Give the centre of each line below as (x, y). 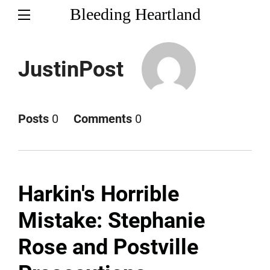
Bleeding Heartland (135, 14)
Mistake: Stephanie (111, 221)
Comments (103, 119)
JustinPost (71, 69)
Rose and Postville (108, 247)
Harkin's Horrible (99, 194)
